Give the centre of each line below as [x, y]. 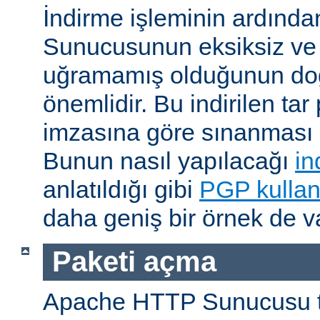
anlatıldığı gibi [121, 190]
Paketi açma [134, 262]
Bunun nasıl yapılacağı [169, 161]
